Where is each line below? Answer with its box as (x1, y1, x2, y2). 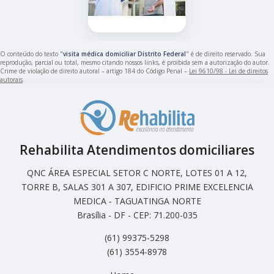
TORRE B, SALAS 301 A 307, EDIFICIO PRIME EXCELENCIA (21, 180, 253, 193)
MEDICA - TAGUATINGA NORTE (73, 194, 201, 207)
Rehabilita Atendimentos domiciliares (20, 141, 254, 158)
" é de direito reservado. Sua (186, 49, 265, 58)
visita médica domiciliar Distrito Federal (63, 49, 186, 58)
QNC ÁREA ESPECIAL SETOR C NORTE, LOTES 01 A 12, (27, 166, 247, 179)
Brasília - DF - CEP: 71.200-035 (76, 209, 198, 221)
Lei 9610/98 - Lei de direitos (189, 66, 268, 75)
